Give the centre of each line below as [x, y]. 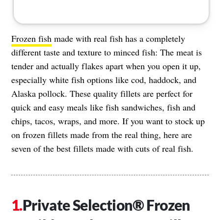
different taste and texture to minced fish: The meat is [107, 52]
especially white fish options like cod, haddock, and [104, 79]
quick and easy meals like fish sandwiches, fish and [103, 107]
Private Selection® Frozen [106, 205]
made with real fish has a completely [118, 38]
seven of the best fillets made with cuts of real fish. [102, 148]
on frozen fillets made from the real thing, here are [102, 134]
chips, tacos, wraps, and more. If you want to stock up [108, 121]
